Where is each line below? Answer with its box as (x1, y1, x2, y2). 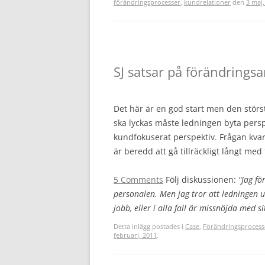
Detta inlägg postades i (114, 222, 185, 231)
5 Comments (114, 174, 163, 185)
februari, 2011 (114, 231, 157, 240)
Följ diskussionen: (166, 174, 238, 185)
